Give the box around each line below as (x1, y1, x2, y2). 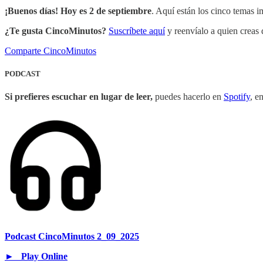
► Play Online (5, 251, 68, 262)
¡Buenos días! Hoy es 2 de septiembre (5, 5, 151, 16)
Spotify (224, 91, 250, 102)
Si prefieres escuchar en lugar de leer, (5, 91, 153, 102)
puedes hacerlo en (153, 91, 224, 102)
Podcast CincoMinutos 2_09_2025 (5, 231, 139, 242)
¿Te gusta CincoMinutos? (5, 25, 106, 36)
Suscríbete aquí (109, 25, 165, 36)
